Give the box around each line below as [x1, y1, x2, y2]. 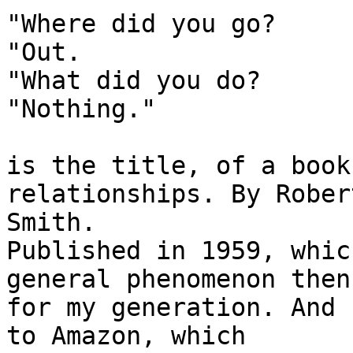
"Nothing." [6, 95, 156, 124]
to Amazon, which [6, 321, 246, 351]
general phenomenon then [6, 265, 351, 294]
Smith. [6, 208, 96, 237]
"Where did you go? [6, 9, 276, 39]
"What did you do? [6, 66, 261, 95]
